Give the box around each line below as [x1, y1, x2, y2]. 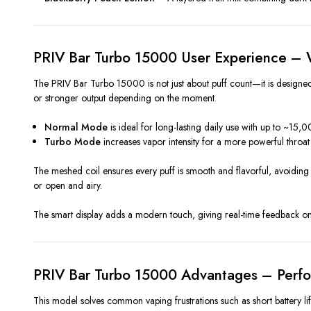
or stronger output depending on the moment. [33, 91, 217, 106]
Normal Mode [44, 120, 108, 135]
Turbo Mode [44, 135, 101, 149]
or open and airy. [33, 178, 102, 193]
